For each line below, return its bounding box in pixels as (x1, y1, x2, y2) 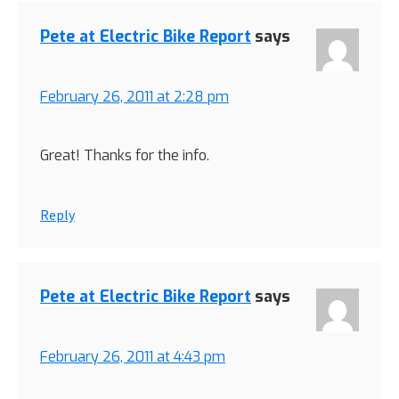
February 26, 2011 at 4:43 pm (40, 347, 225, 367)
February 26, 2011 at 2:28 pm (40, 87, 229, 107)
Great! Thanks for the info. (40, 146, 209, 166)
